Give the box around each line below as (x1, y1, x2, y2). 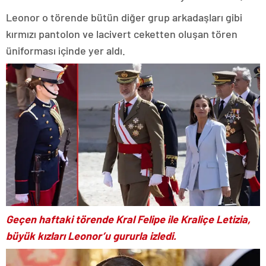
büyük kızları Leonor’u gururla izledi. (6, 229, 179, 242)
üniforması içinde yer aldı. (6, 44, 125, 58)
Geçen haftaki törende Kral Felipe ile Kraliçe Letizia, (6, 212, 251, 226)
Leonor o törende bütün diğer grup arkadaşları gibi (6, 11, 242, 24)
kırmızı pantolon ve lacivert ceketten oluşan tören (6, 27, 237, 41)
